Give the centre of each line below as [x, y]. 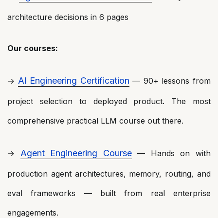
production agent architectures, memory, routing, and [109, 173]
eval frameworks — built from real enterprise [109, 193]
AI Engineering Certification [73, 80]
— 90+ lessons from [170, 81]
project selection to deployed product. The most [109, 101]
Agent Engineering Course [76, 153]
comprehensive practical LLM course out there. [95, 120]
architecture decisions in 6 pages [68, 17]
